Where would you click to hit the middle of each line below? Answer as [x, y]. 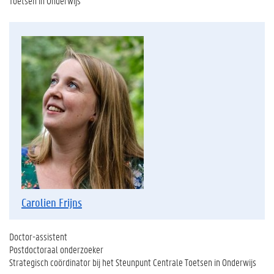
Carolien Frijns [52, 202]
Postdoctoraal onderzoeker [56, 249]
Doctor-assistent [38, 236]
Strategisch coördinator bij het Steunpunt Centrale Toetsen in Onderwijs [133, 262]
